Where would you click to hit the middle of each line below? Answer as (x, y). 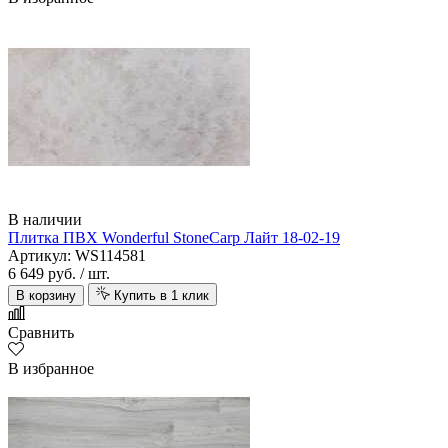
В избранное (51, 369)
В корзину (46, 296)
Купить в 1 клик (161, 296)
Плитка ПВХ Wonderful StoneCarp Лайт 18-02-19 (174, 238)
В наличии (45, 220)
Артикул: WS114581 (77, 256)
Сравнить (41, 333)
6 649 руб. (42, 274)
